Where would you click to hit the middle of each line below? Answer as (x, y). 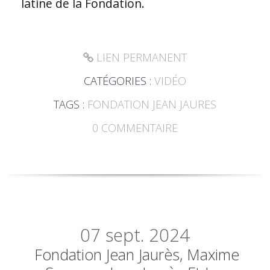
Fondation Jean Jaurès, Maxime (137, 254)
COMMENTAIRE (139, 128)
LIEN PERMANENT (140, 57)
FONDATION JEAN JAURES (152, 105)
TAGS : (70, 105)
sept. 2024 (147, 235)
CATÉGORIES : (119, 80)
